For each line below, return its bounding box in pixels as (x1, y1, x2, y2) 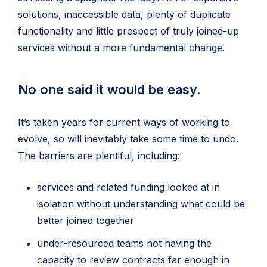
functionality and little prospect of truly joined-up (18, 25, 239, 37)
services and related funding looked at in (37, 181, 220, 193)
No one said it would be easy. (18, 82, 204, 97)
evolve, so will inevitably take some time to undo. (18, 133, 238, 145)
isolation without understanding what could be (37, 198, 245, 210)
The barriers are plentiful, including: (18, 150, 180, 162)
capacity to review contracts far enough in (37, 254, 229, 266)
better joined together (37, 215, 134, 226)
